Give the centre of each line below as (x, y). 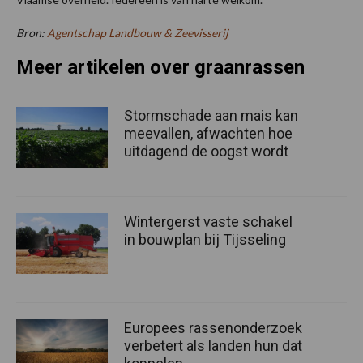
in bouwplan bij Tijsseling (205, 239)
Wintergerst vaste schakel (208, 221)
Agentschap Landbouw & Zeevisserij (138, 32)
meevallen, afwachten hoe (208, 133)
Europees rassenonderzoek (213, 328)
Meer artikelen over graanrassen (160, 67)
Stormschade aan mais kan (211, 115)
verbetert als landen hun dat (213, 346)
